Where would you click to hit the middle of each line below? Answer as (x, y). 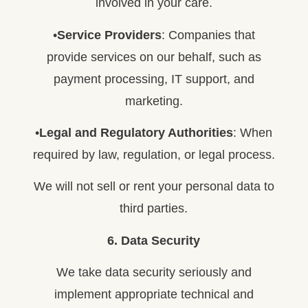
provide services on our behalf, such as (154, 57)
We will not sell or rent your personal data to (154, 187)
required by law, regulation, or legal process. (154, 154)
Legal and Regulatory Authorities (136, 132)
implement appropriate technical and (154, 295)
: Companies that (208, 35)
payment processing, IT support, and (154, 79)
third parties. (154, 209)
